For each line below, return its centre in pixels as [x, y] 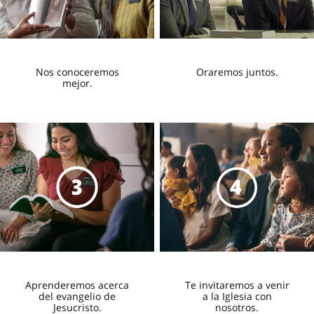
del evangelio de [77, 296]
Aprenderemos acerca [77, 285]
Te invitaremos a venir [237, 285]
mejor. [77, 83]
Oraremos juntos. [237, 72]
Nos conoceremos [77, 72]
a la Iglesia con [237, 296]
